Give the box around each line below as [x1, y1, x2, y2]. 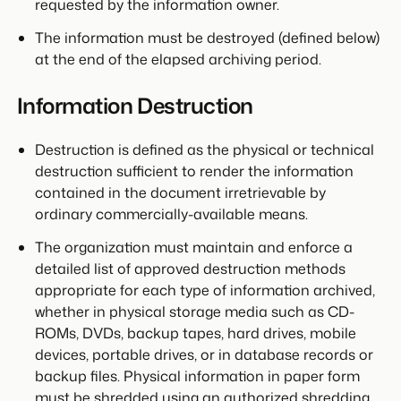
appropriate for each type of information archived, [34, 279, 375, 300]
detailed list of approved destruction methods [34, 258, 346, 278]
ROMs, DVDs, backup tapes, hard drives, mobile [34, 322, 356, 343]
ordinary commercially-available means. [34, 203, 308, 224]
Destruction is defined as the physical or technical [34, 139, 374, 159]
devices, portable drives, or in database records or [34, 344, 373, 364]
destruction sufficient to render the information [34, 160, 354, 181]
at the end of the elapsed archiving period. [34, 48, 321, 69]
